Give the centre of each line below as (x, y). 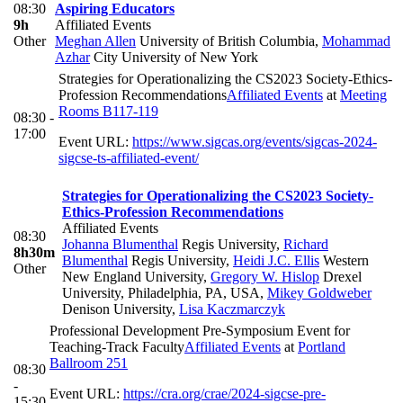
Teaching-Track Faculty (117, 346)
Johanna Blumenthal (120, 244)
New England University (133, 276)
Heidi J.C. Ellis (276, 260)
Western (344, 260)
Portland (322, 346)
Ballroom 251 (89, 363)
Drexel (340, 276)
